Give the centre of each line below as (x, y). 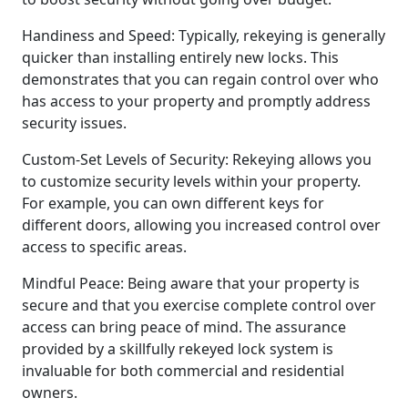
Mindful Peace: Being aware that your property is (191, 283)
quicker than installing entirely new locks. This (180, 57)
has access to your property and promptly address (196, 101)
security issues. (74, 122)
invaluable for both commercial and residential (183, 370)
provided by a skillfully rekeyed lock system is (178, 348)
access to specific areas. (104, 246)
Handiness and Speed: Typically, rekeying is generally (204, 35)
